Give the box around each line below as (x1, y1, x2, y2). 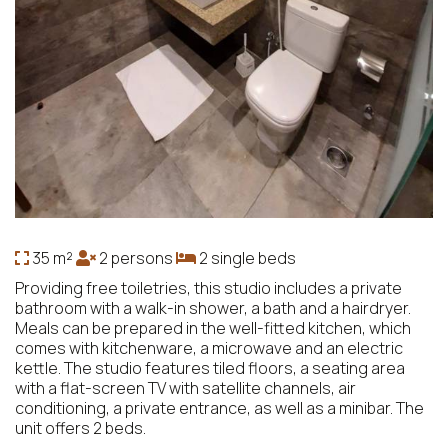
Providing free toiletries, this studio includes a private (15, 276, 402, 299)
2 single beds (196, 246, 296, 269)
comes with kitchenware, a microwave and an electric (15, 336, 403, 359)
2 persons (96, 246, 176, 269)
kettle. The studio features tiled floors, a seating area (15, 356, 405, 379)
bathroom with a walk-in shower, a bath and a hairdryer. (15, 296, 411, 319)
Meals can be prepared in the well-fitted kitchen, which (15, 316, 411, 339)
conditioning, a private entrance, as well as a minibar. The (15, 396, 424, 419)
